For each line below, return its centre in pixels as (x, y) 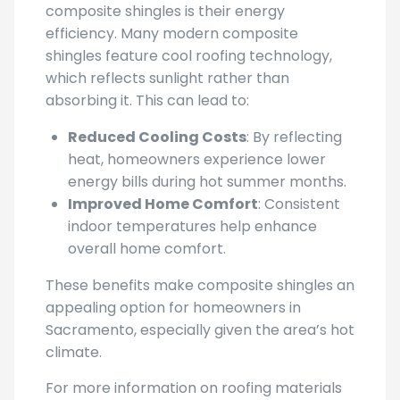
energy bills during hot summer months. (207, 182)
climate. (74, 353)
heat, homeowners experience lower (197, 160)
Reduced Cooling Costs (157, 137)
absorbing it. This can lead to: (147, 101)
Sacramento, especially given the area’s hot (200, 330)
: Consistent (299, 204)
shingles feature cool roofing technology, (189, 56)
